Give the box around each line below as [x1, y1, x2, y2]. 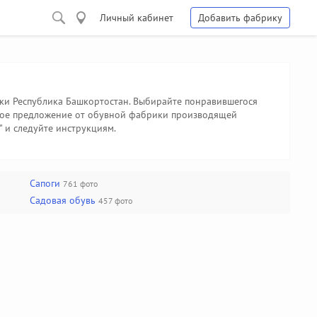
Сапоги [30, 177, 60, 190]
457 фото [98, 195, 132, 206]
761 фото [63, 178, 98, 189]
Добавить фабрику [198, 11, 282, 24]
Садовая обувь [30, 194, 96, 207]
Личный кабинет [100, 11, 173, 24]
